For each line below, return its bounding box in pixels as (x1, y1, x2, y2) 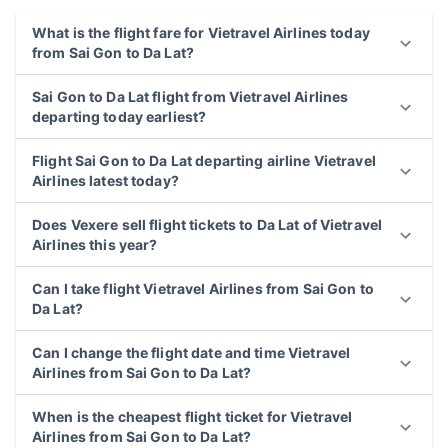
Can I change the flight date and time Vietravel (32, 344, 351, 361)
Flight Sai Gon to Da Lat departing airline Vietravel (32, 152, 376, 169)
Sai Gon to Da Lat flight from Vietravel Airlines (32, 88, 349, 105)
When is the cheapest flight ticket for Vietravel (32, 408, 353, 425)
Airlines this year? (32, 236, 158, 253)
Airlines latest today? (32, 172, 179, 189)
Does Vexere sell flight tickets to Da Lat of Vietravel (32, 216, 383, 233)
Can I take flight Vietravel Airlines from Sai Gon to (32, 280, 374, 297)
